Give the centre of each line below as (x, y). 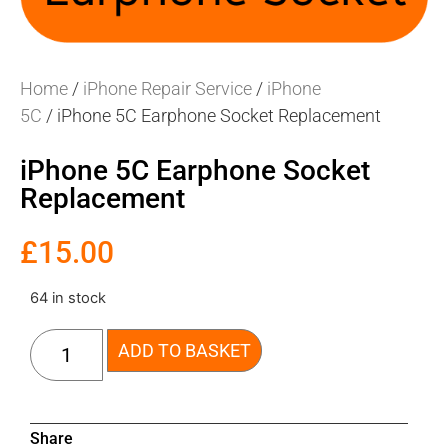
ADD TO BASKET (184, 350)
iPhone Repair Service (167, 88)
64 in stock (68, 298)
